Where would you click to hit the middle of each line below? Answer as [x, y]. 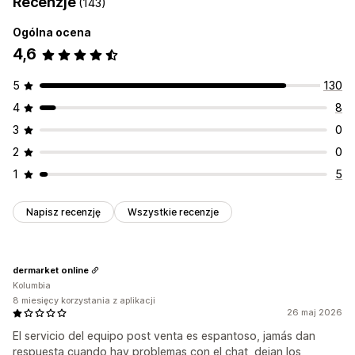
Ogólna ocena [52, 32]
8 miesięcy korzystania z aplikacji [84, 301]
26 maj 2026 [315, 313]
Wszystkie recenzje [173, 212]
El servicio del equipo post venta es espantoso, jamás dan [164, 336]
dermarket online [51, 270]
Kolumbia [32, 286]
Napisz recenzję [63, 212]
